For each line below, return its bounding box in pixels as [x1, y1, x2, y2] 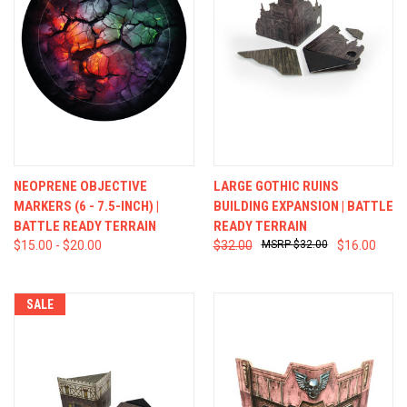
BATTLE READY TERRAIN [14, 217, 156, 234]
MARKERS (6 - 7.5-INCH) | [14, 197, 159, 214]
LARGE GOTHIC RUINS [213, 177, 339, 194]
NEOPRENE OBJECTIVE [14, 177, 147, 194]
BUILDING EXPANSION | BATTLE [213, 197, 393, 214]
